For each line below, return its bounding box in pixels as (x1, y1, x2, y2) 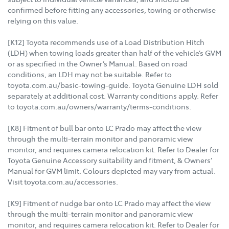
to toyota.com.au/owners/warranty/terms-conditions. (8, 101, 191, 112)
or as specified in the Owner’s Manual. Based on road (8, 58, 188, 69)
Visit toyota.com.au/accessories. (8, 176, 118, 187)
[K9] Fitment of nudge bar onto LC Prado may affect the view (8, 198, 211, 209)
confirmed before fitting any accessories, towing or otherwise (8, 5, 216, 15)
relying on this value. (8, 15, 78, 26)
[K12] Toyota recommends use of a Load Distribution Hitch (8, 37, 204, 48)
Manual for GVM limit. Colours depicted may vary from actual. (8, 166, 216, 176)
